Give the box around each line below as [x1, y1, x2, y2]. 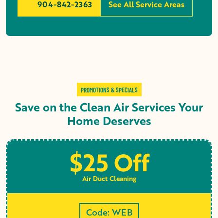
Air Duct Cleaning [82, 173, 136, 183]
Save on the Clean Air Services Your [15, 98, 203, 115]
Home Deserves [67, 112, 151, 129]
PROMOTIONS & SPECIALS [80, 85, 138, 94]
